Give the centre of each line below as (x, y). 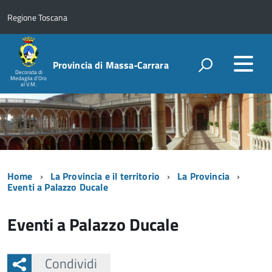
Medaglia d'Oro (29, 78)
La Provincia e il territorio (105, 176)
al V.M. (29, 84)
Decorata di (29, 72)
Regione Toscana (37, 17)
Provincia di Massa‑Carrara (110, 65)
